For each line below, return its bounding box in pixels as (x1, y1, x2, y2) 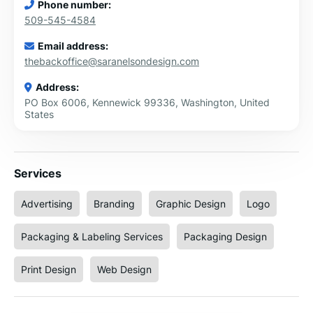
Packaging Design (184, 231, 267, 242)
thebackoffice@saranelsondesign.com (24, 55, 199, 67)
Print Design (21, 263, 76, 275)
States (24, 108, 54, 120)
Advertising (21, 198, 73, 210)
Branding (94, 198, 135, 210)
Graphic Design (156, 198, 226, 210)
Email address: (38, 40, 108, 52)
